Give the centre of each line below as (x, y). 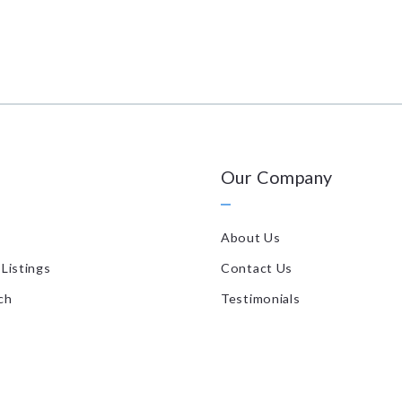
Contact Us (257, 267)
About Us (251, 237)
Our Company (277, 176)
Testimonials (261, 298)
